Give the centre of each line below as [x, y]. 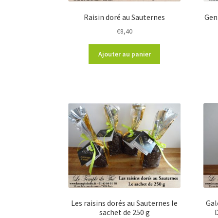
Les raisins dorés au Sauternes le [125, 203]
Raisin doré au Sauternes [125, 17]
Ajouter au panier [124, 54]
